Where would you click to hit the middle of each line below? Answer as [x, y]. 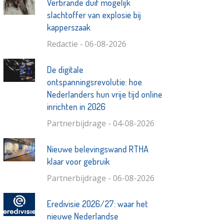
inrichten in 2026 [76, 106]
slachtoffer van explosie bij [94, 15]
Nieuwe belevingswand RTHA [97, 149]
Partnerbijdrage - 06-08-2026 [100, 178]
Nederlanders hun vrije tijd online [104, 94]
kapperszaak [68, 27]
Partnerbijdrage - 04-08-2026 [100, 123]
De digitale [65, 69]
